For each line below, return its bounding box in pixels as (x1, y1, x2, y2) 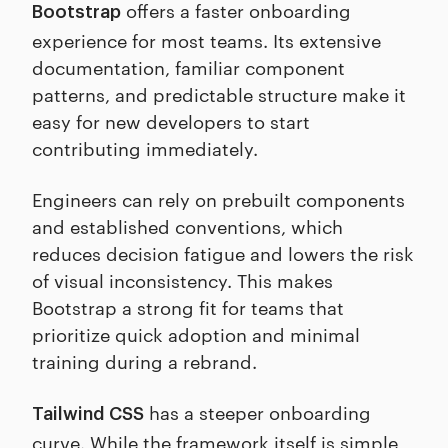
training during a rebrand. (32, 348, 257, 374)
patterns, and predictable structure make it (32, 81, 406, 107)
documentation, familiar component (32, 54, 345, 80)
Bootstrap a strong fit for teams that (32, 294, 344, 320)
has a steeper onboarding (144, 399, 371, 425)
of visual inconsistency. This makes (32, 267, 333, 293)
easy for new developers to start (32, 108, 310, 134)
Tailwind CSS (32, 405, 144, 424)
